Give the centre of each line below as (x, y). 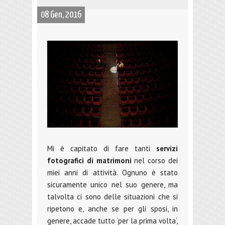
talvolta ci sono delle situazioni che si (113, 197)
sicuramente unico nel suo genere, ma (113, 185)
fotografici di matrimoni (89, 161)
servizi (167, 149)
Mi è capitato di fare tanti (102, 149)
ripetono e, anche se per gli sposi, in (113, 209)
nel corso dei (155, 161)
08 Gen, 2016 (61, 15)
